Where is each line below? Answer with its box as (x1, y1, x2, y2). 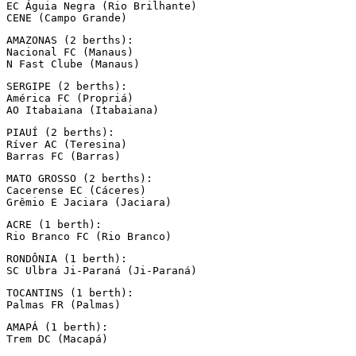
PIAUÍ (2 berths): (6, 126, 114, 138)
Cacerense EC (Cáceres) (6, 184, 146, 196)
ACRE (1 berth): (6, 218, 102, 230)
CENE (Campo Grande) (6, 11, 127, 24)
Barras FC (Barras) (6, 149, 121, 162)
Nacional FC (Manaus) (6, 45, 133, 58)
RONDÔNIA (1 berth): (6, 252, 127, 265)
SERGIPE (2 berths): (6, 79, 127, 92)
